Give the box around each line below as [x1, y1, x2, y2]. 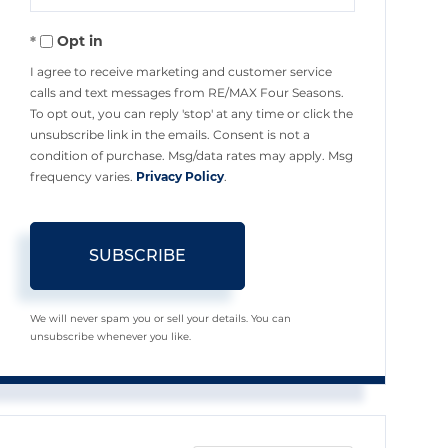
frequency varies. [30, 169, 137, 184]
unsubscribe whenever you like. [30, 330, 192, 343]
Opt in [57, 32, 104, 50]
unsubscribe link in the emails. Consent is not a [30, 127, 311, 142]
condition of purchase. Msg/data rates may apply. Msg [30, 148, 354, 163]
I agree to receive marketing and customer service [30, 64, 333, 79]
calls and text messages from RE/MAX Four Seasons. [30, 85, 345, 100]
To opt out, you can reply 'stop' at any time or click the [30, 106, 354, 121]
